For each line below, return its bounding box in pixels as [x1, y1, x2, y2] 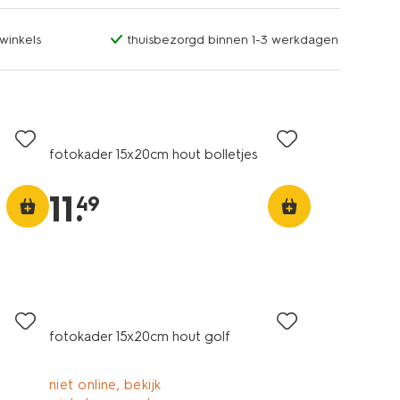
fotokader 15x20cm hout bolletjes [48, 146, 257, 162]
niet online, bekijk [48, 377, 162, 393]
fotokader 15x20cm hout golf [48, 329, 230, 345]
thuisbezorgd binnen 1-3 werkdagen [126, 32, 338, 47]
